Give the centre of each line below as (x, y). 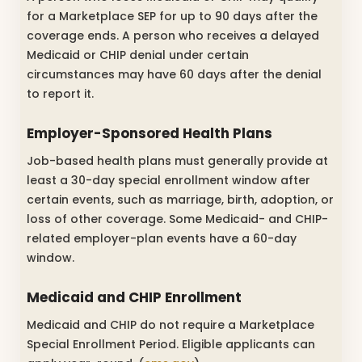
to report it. (60, 93)
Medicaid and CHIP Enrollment (134, 298)
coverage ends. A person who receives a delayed (173, 35)
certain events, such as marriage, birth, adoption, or (180, 199)
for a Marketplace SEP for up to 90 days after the (172, 16)
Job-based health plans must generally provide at (177, 160)
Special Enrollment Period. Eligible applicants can (171, 344)
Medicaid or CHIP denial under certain (138, 55)
